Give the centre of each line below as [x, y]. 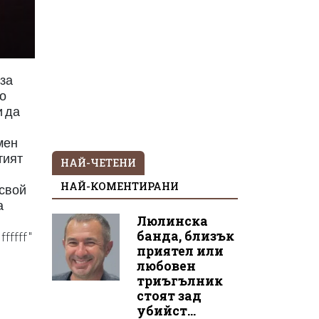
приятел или [180, 251]
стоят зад [169, 296]
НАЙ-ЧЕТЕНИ [98, 162]
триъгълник [179, 281]
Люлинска [172, 221]
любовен [166, 266]
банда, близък [185, 236]
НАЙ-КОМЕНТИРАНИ [120, 186]
